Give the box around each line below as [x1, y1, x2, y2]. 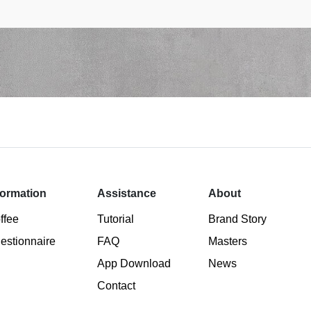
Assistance [97, 187, 157, 200]
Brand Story [208, 213, 267, 226]
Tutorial [97, 213, 135, 226]
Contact [97, 280, 136, 292]
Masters [208, 235, 248, 248]
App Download [97, 258, 171, 270]
